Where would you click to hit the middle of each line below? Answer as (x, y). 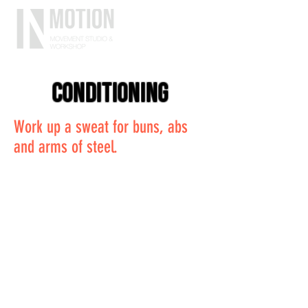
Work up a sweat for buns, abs (101, 127)
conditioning (110, 94)
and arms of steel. (66, 147)
